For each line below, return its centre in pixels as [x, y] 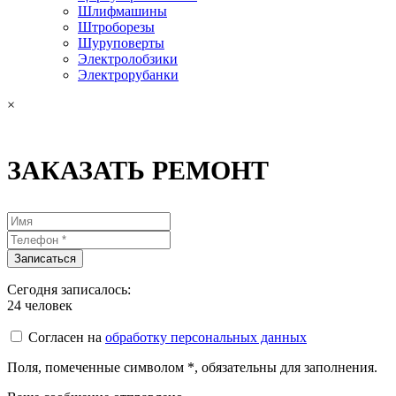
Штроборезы [116, 27]
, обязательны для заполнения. [286, 367]
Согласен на [67, 337]
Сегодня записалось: [69, 289]
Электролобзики [128, 59]
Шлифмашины [122, 11]
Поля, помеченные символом [97, 367]
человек [47, 305]
